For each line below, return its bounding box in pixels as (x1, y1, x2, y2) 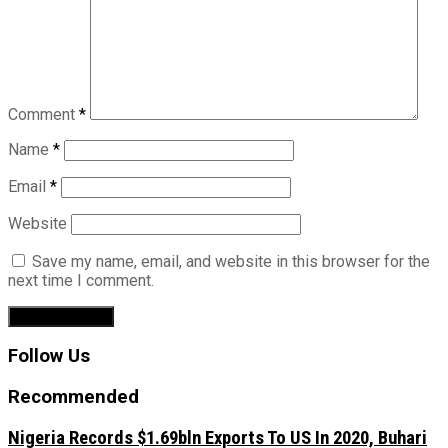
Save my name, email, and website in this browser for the (32, 251, 430, 271)
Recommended (8, 386, 139, 409)
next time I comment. (8, 270, 154, 290)
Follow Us (8, 345, 90, 368)
